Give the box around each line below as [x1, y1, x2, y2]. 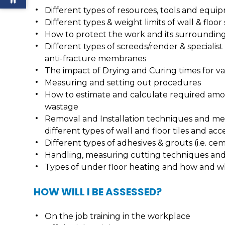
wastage [45, 102, 79, 111]
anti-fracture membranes [45, 54, 147, 63]
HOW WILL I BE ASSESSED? [34, 185, 162, 199]
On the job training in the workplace [45, 211, 191, 221]
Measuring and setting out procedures [45, 78, 201, 87]
